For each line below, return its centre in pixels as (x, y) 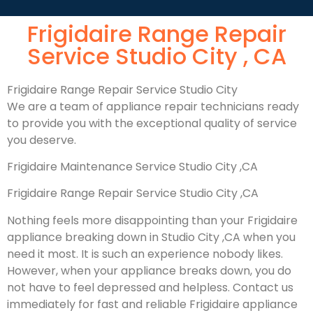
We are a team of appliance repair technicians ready (153, 106)
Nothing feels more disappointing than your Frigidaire (152, 220)
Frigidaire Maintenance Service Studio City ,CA (132, 166)
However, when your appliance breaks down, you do (149, 270)
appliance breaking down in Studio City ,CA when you (151, 237)
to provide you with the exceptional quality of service (152, 123)
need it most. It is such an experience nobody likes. (145, 254)
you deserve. (42, 140)
